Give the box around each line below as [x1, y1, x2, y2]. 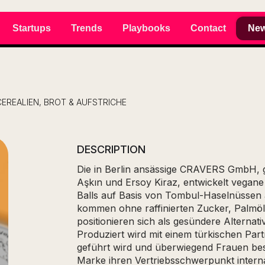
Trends [71, 22, 102, 33]
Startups [12, 22, 51, 33]
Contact [190, 22, 226, 33]
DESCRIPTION [77, 143, 146, 156]
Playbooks [122, 22, 170, 33]
